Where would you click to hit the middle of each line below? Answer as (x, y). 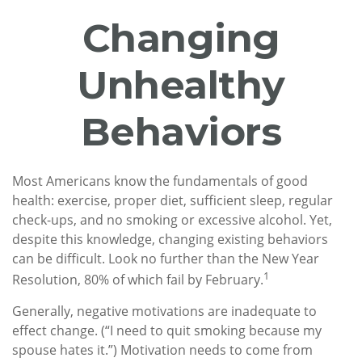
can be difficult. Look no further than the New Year (166, 259)
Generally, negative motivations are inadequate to (164, 311)
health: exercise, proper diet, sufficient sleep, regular (173, 200)
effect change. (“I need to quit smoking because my (167, 331)
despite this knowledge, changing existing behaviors (170, 239)
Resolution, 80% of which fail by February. (138, 280)
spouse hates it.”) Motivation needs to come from (162, 350)
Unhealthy (181, 85)
